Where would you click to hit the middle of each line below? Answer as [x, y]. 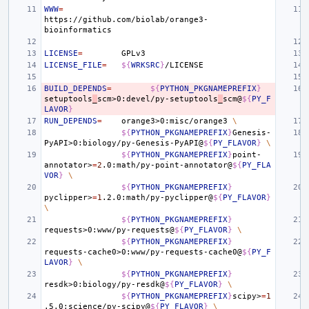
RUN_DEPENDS [71, 121]
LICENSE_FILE [73, 65]
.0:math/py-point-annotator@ [167, 165]
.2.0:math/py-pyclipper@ [158, 198]
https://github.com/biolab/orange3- [126, 20]
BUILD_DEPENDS [76, 89]
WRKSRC [146, 65]
